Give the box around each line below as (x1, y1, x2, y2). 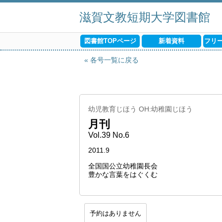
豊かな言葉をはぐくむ (88, 170, 158, 178)
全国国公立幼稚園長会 (88, 162, 158, 170)
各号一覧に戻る (90, 56, 139, 64)
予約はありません (90, 210, 141, 217)
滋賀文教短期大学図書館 (79, 10, 210, 24)
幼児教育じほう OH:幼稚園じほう (88, 105, 193, 113)
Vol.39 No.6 (88, 131, 129, 139)
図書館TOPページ (84, 37, 136, 45)
